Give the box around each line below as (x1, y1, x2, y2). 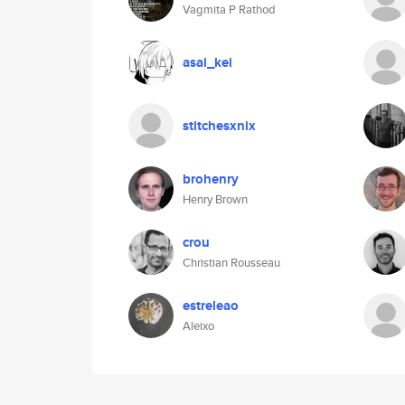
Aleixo (183, 317, 214, 334)
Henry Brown (183, 191, 248, 208)
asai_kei (183, 52, 232, 72)
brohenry (183, 169, 239, 189)
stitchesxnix (183, 116, 256, 136)
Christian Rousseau (183, 254, 280, 271)
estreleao (183, 296, 239, 316)
